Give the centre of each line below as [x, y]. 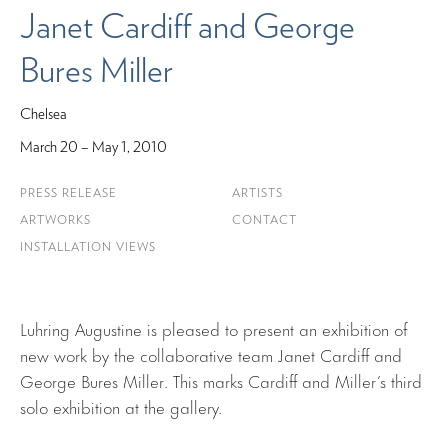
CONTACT [264, 220]
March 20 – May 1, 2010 [93, 147]
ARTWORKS [55, 220]
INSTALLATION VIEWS [88, 247]
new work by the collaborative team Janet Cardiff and [211, 353]
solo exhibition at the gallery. [121, 405]
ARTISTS [257, 193]
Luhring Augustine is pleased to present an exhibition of [213, 327]
